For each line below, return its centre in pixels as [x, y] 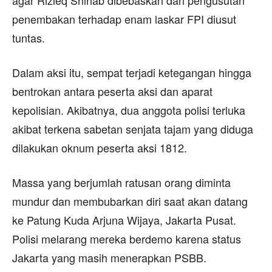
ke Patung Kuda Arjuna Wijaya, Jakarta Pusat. [124, 220]
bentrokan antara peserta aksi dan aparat [112, 91]
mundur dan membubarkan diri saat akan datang [130, 201]
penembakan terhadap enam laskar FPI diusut [124, 19]
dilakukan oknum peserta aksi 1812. [100, 148]
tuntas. [30, 38]
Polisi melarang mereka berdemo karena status [127, 239]
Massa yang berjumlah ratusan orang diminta [121, 182]
